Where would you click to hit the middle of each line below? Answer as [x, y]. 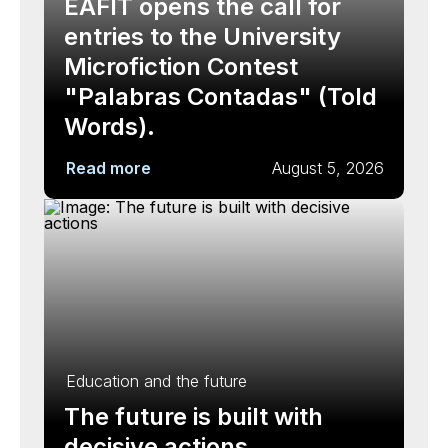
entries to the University [202, 36]
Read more [108, 168]
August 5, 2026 [328, 168]
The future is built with [193, 416]
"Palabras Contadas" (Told [220, 96]
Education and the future [156, 381]
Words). [109, 126]
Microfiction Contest [181, 66]
